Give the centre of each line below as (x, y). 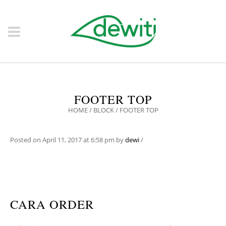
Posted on (26, 140)
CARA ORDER (52, 204)
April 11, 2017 (62, 140)
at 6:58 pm (99, 140)
